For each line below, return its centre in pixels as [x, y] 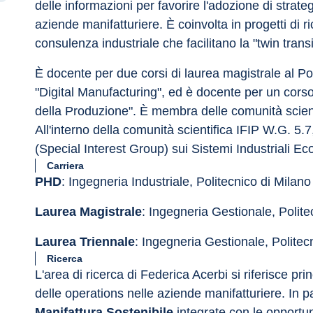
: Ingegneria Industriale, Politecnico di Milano [186, 182]
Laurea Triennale [85, 242]
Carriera [65, 166]
